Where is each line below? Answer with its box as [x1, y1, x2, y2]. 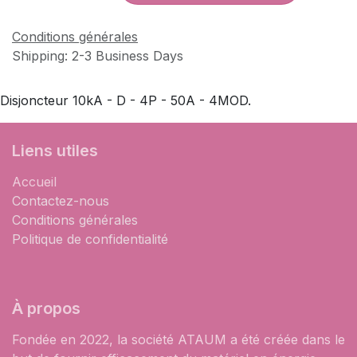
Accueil [12, 174, 57, 190]
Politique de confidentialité [12, 231, 168, 247]
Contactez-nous [12, 193, 109, 209]
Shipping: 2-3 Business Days [12, 48, 183, 64]
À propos [12, 299, 80, 318]
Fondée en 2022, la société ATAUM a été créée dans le [12, 331, 345, 347]
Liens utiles [12, 141, 98, 160]
